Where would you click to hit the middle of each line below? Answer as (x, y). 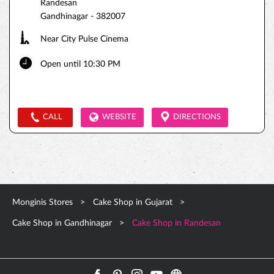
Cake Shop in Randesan (176, 223)
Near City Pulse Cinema (84, 39)
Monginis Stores (44, 202)
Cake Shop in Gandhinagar (62, 223)
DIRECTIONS (197, 117)
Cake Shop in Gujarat (133, 202)
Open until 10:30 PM (80, 64)
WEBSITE (119, 117)
